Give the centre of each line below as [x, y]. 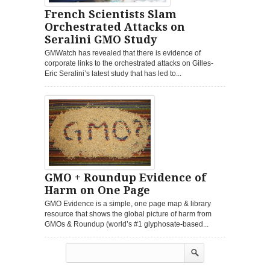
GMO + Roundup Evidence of [125, 178]
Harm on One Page [97, 190]
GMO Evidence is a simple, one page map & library [128, 204]
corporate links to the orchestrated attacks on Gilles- [129, 64]
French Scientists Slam [111, 14]
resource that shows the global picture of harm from [128, 214]
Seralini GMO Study [101, 40]
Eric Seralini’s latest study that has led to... [113, 74]
